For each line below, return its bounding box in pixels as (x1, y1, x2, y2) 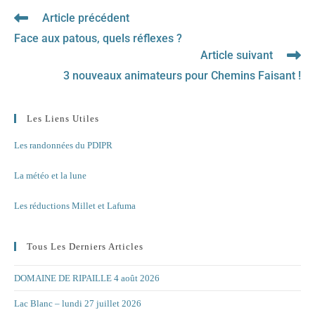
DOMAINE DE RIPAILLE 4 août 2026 (14, 273, 160, 283)
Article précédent (42, 11, 129, 25)
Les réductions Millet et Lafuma (14, 200, 136, 211)
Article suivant (200, 49, 273, 62)
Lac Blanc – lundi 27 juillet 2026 (14, 298, 141, 309)
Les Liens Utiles (27, 113, 99, 124)
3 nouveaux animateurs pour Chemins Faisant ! (63, 69, 301, 82)
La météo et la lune (14, 170, 86, 181)
